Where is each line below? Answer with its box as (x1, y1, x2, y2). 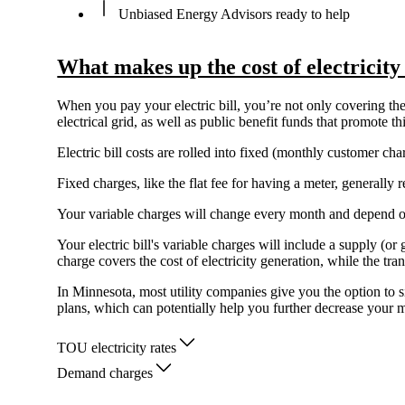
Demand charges (57, 365, 154, 381)
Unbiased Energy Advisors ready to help (115, 6, 351, 23)
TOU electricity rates (57, 340, 177, 356)
